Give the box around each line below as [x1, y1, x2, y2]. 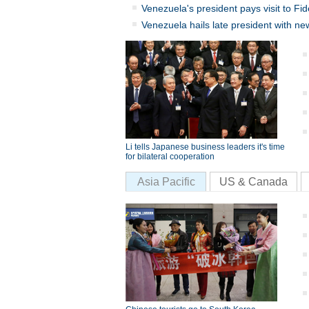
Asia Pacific [137, 176, 195, 188]
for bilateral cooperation [126, 152, 215, 161]
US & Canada [219, 176, 288, 188]
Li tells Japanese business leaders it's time [126, 142, 285, 152]
